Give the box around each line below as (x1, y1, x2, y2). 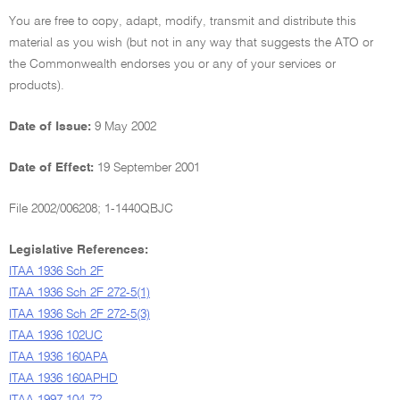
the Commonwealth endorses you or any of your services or (9, 58, 336, 71)
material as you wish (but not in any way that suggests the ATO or (9, 37, 373, 49)
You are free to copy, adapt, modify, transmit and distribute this (9, 15, 356, 28)
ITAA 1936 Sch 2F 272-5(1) (9, 287, 150, 299)
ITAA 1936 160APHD (9, 372, 118, 385)
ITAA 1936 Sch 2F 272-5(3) (9, 308, 150, 321)
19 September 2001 (97, 162, 200, 174)
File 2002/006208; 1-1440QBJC (9, 203, 173, 215)
